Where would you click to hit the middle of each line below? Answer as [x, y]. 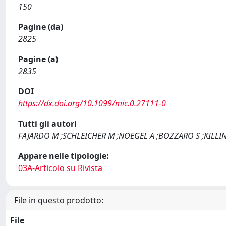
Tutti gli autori [47, 124]
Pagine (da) [41, 27]
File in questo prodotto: [59, 200]
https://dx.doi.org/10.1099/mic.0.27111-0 [92, 103]
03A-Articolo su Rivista [60, 168]
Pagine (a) [38, 59]
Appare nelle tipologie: [64, 156]
